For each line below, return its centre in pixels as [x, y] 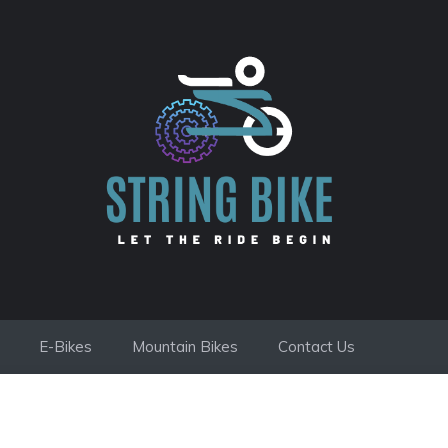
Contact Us [316, 346]
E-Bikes [65, 346]
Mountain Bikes [185, 346]
